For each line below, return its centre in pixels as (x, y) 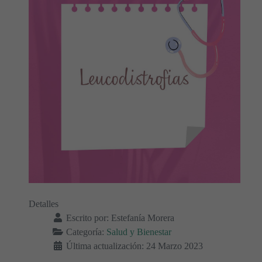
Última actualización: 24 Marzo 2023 (135, 246)
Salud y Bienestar (139, 232)
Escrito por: (87, 218)
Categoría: (85, 232)
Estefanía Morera (143, 218)
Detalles (44, 204)
